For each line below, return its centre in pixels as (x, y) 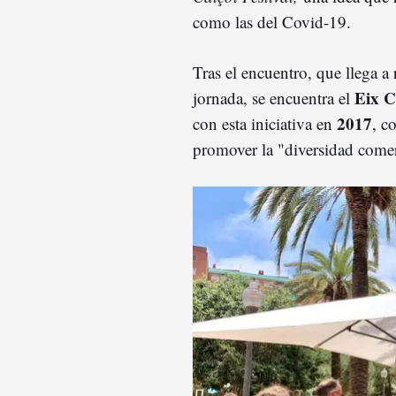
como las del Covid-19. (272, 21)
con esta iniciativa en (265, 123)
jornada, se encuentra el (274, 97)
